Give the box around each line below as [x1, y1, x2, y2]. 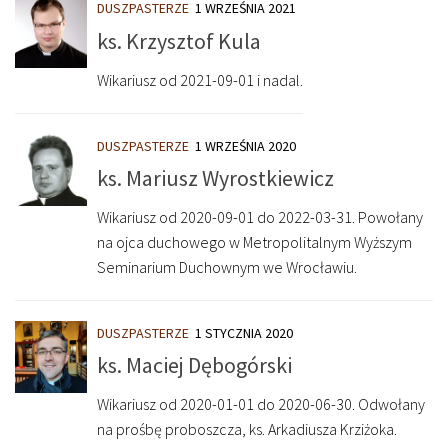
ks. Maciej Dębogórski [97, 350, 292, 379]
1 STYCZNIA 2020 [195, 323, 293, 342]
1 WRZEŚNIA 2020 [195, 136, 296, 155]
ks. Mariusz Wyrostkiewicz [97, 163, 334, 192]
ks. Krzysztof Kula [97, 26, 261, 55]
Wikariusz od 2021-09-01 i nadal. [97, 69, 303, 90]
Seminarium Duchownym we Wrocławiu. [97, 256, 357, 277]
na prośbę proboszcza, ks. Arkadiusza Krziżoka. [97, 418, 397, 439]
